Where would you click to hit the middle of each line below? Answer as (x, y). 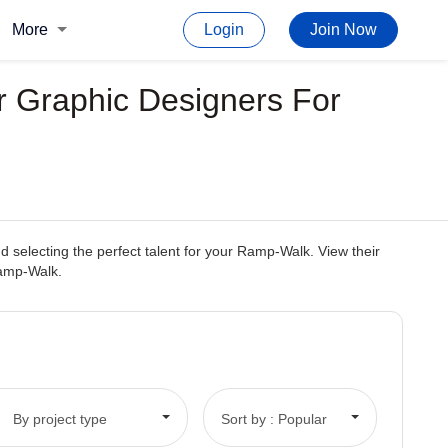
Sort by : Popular (273, 418)
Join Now (343, 29)
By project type (59, 418)
